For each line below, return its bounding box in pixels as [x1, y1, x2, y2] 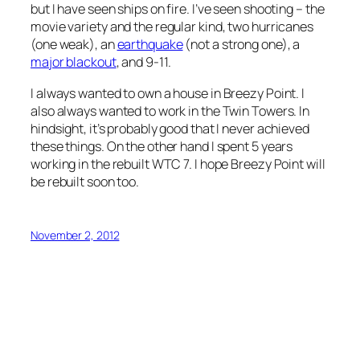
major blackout [31, 53, 117, 72]
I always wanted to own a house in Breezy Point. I [31, 84, 305, 102]
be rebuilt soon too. [31, 172, 140, 190]
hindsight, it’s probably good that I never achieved [31, 119, 309, 137]
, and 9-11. [116, 53, 171, 72]
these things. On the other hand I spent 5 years [31, 137, 293, 155]
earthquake [117, 35, 183, 54]
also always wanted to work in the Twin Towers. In [31, 101, 310, 120]
